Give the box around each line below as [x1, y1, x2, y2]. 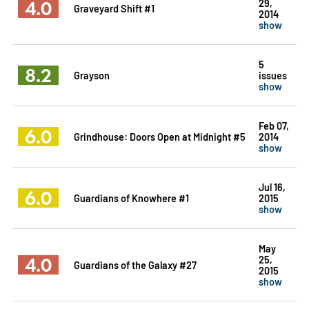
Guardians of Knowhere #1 [73, 190, 189, 204]
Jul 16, [258, 179, 286, 193]
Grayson [73, 68, 110, 81]
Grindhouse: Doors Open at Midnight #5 [73, 129, 246, 143]
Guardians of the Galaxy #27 [73, 257, 197, 271]
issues [258, 68, 287, 81]
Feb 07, [258, 118, 289, 132]
